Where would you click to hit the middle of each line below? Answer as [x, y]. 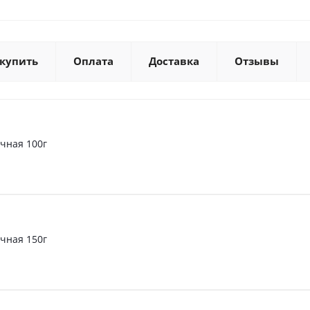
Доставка [174, 61]
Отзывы [257, 61]
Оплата [93, 61]
